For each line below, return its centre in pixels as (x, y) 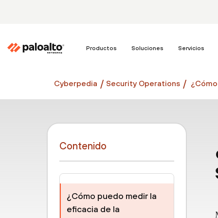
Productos (101, 48)
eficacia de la (93, 209)
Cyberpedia (76, 83)
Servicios (191, 48)
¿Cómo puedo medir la (112, 196)
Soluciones (147, 48)
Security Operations (143, 83)
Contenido (83, 146)
